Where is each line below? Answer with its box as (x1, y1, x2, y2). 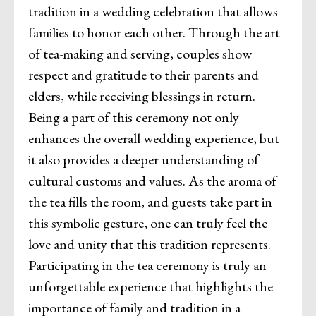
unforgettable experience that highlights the (28, 276, 273, 296)
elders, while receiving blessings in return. (28, 86, 255, 105)
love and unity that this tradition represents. (28, 234, 271, 253)
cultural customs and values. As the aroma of (28, 171, 276, 190)
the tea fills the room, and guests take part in (28, 192, 272, 211)
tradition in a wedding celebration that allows (28, 1, 278, 20)
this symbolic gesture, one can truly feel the (28, 213, 267, 232)
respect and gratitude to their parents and (28, 65, 259, 84)
